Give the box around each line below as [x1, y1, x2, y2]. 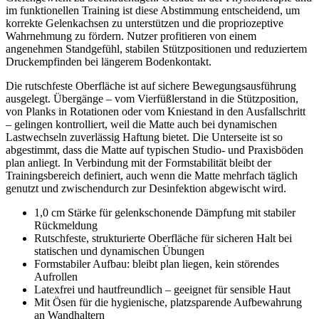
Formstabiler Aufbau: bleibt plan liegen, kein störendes [34, 258, 279, 271]
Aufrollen [34, 271, 78, 283]
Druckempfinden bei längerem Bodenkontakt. [6, 56, 211, 68]
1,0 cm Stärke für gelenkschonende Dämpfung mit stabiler [34, 206, 296, 219]
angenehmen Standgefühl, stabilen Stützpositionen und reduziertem [6, 43, 307, 56]
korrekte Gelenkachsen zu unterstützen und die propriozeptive [6, 17, 283, 30]
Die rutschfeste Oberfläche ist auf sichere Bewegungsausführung [6, 80, 296, 93]
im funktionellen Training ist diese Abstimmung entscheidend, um [6, 4, 300, 17]
